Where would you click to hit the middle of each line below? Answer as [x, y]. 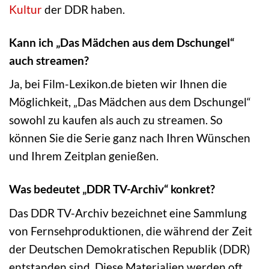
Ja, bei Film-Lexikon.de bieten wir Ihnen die [118, 84]
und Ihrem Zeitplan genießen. [84, 156]
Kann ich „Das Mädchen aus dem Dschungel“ [122, 42]
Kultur [26, 9]
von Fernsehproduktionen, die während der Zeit [131, 231]
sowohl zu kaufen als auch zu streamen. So [116, 120]
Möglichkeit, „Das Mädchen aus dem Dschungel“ [130, 102]
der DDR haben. [83, 9]
